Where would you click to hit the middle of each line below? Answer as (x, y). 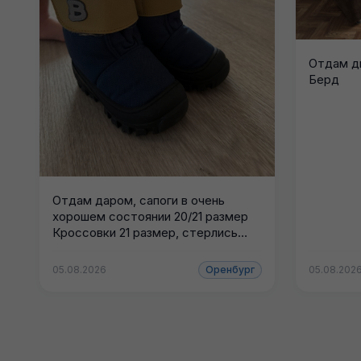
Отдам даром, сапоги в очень (139, 201)
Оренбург (230, 270)
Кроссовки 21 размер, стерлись (145, 233)
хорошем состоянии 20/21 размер (150, 217)
